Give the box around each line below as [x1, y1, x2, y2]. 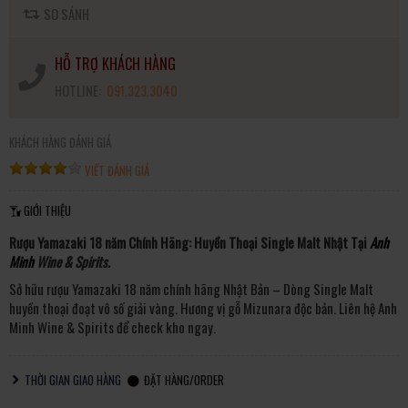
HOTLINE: [55, 80, 104, 100]
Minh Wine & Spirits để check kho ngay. [9, 317, 216, 338]
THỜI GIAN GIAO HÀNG [22, 371, 121, 389]
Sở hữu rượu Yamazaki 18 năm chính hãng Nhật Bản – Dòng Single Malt [9, 279, 373, 300]
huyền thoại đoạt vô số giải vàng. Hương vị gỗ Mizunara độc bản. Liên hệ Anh [9, 298, 397, 319]
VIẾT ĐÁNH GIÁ [85, 162, 149, 180]
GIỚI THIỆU [21, 201, 71, 219]
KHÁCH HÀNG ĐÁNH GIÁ [9, 133, 111, 151]
